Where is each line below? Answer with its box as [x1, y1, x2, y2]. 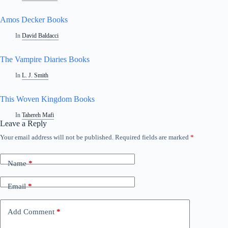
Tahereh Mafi [22, 111, 54, 119]
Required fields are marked [115, 133, 190, 141]
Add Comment [8, 208, 54, 216]
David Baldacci [22, 32, 59, 40]
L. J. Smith [22, 72, 49, 79]
